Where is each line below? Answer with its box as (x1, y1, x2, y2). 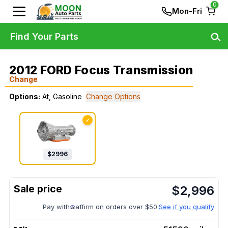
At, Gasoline (42, 92, 82, 101)
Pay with (43, 203, 70, 211)
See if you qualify (159, 203, 214, 211)
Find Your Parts (10, 31, 78, 42)
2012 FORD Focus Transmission (9, 63, 193, 77)
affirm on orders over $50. (75, 203, 159, 211)
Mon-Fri (172, 6, 202, 16)
